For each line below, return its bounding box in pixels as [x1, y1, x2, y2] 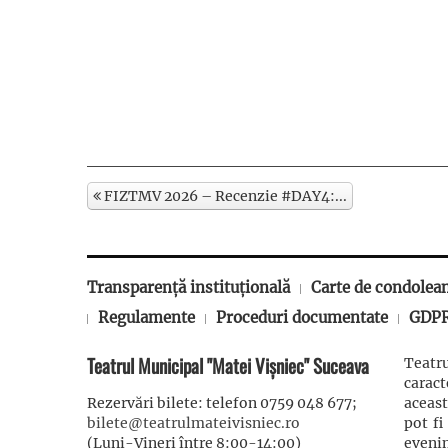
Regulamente [98, 307, 195, 327]
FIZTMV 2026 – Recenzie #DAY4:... [101, 186, 347, 205]
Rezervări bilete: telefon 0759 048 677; [87, 393, 357, 412]
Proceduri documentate [216, 307, 388, 327]
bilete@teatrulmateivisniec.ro [87, 413, 300, 432]
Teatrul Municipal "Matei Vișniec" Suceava [87, 350, 369, 379]
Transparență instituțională [87, 277, 290, 297]
